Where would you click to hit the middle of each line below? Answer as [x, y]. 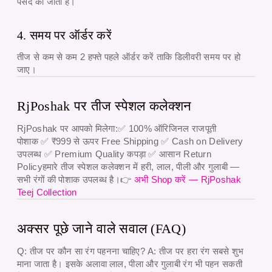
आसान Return [185, 154]
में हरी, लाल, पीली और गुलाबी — [185, 167]
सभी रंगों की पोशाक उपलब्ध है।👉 [76, 180]
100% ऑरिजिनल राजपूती [172, 129]
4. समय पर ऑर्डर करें [64, 36]
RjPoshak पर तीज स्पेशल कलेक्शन [104, 106]
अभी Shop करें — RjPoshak [187, 180]
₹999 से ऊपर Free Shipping [105, 141]
